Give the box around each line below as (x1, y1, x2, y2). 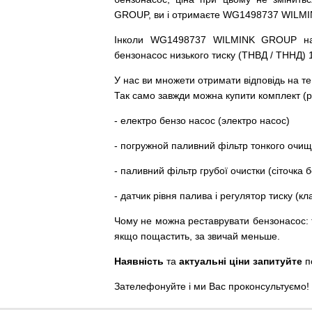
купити (226, 90, 256, 101)
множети (155, 75, 195, 86)
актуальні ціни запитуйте (179, 256, 302, 267)
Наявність (114, 256, 164, 267)
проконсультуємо (228, 281, 306, 292)
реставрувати (188, 215, 250, 226)
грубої (200, 165, 228, 176)
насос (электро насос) (189, 115, 290, 126)
